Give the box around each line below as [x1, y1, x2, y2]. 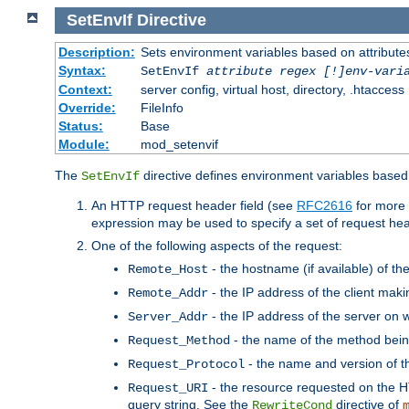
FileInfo [140, 100, 184, 115]
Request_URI [128, 380, 208, 395]
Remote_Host [128, 261, 208, 277]
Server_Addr [128, 309, 208, 324]
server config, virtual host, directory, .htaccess [140, 81, 404, 97]
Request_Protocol [128, 356, 245, 372]
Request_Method [128, 332, 230, 348]
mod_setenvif [140, 136, 218, 152]
